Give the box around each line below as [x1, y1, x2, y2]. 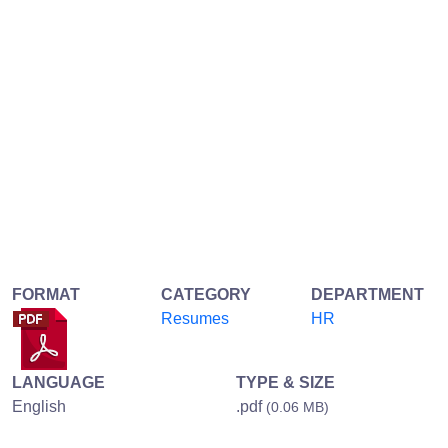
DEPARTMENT [310, 285, 424, 303]
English [12, 397, 66, 415]
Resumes [161, 309, 230, 327]
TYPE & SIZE [236, 373, 335, 391]
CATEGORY [161, 285, 252, 303]
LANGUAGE [12, 373, 105, 391]
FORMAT [12, 285, 80, 303]
